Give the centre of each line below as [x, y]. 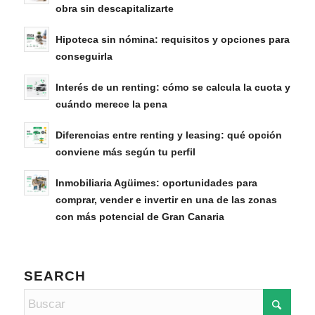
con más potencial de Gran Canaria [140, 216]
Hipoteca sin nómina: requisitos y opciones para [172, 39]
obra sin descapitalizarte [117, 8]
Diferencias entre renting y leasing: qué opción [168, 135]
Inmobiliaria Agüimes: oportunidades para [156, 182]
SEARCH [54, 276]
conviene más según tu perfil [125, 152]
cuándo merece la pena [111, 104]
